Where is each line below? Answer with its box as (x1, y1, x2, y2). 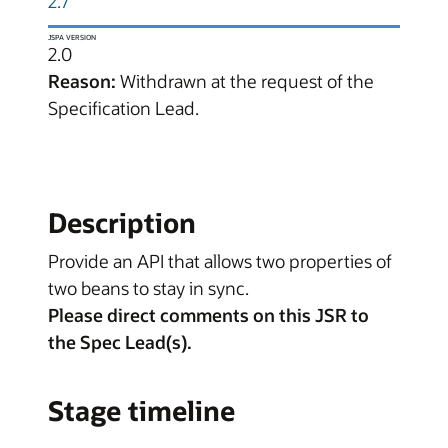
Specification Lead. (48, 96, 199, 121)
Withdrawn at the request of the (116, 69, 374, 94)
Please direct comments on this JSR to (48, 302, 369, 327)
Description (48, 205, 196, 241)
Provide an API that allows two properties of (48, 248, 392, 273)
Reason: (48, 69, 116, 94)
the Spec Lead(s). (48, 329, 192, 354)
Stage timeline (48, 393, 235, 429)
